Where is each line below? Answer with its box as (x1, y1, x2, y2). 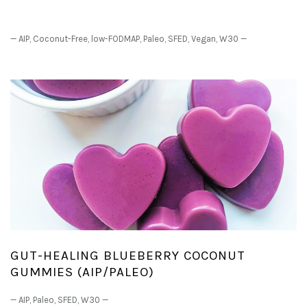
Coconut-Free (33, 33, 88, 44)
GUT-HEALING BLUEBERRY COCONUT (10, 247, 245, 263)
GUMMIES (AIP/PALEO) (10, 264, 154, 280)
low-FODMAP (91, 33, 140, 44)
